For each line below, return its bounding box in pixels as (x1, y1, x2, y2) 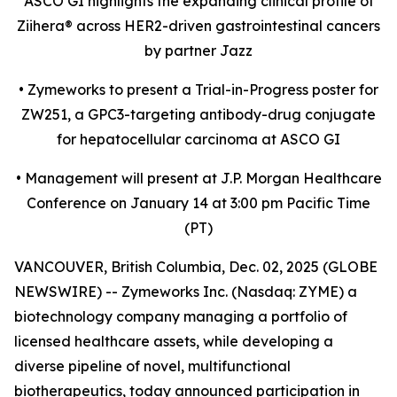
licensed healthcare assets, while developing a (14, 332, 333, 350)
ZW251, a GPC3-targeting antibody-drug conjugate (21, 105, 376, 123)
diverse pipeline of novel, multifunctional (14, 357, 291, 375)
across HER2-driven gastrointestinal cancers (73, 17, 380, 35)
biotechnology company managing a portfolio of (14, 307, 347, 325)
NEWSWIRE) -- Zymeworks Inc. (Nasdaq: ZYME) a (14, 283, 357, 300)
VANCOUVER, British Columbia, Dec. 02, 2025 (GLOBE (14, 258, 378, 276)
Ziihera (17, 17, 65, 35)
